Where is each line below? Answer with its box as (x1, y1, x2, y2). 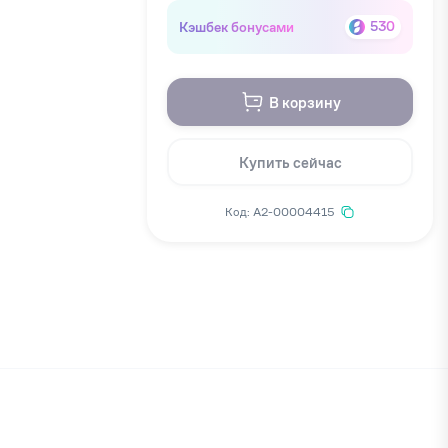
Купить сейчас (238, 152, 342, 172)
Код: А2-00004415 (225, 204, 334, 219)
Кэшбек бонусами (179, 17, 294, 36)
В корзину (268, 92, 341, 112)
